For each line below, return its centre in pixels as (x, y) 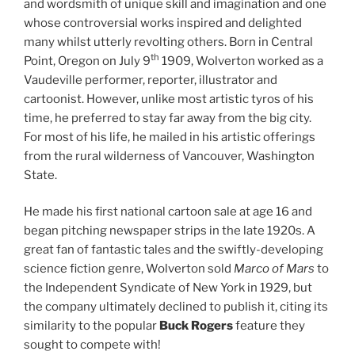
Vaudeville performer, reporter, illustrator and (151, 80)
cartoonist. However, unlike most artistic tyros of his (169, 99)
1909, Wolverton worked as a (241, 61)
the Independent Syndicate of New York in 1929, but (168, 288)
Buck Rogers (196, 326)
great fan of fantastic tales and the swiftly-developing (174, 250)
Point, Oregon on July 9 (87, 61)
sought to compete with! (92, 345)
